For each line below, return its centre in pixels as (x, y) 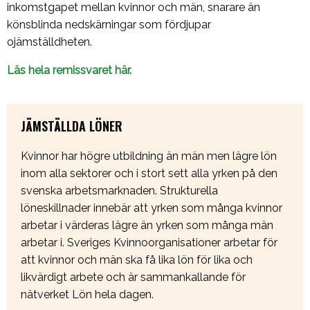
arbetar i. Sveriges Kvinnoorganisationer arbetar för (149, 243)
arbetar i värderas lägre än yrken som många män (147, 226)
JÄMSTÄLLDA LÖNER (72, 126)
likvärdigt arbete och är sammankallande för (133, 277)
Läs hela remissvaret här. (69, 71)
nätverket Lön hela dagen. (87, 295)
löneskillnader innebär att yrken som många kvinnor (152, 208)
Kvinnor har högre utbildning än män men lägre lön (149, 156)
